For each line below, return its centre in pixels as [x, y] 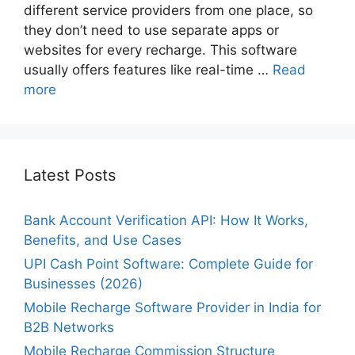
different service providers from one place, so [168, 10]
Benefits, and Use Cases [103, 240]
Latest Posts [70, 175]
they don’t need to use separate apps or [151, 30]
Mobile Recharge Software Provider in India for [172, 307]
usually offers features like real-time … [148, 69]
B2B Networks [69, 327]
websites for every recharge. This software [160, 50]
